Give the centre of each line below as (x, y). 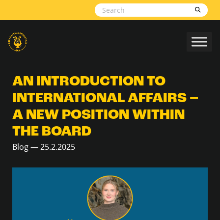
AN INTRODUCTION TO (89, 82)
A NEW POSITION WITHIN (98, 115)
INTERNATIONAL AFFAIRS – (105, 98)
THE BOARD (52, 132)
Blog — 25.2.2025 (44, 147)
